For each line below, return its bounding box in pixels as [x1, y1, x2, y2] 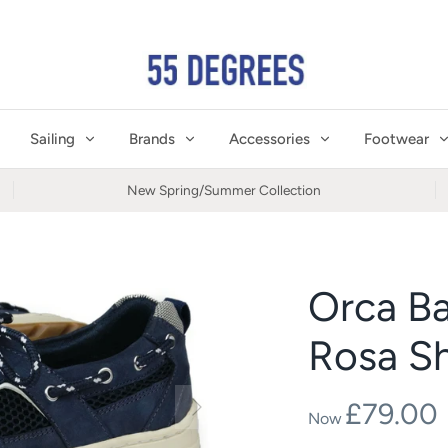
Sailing [30, 129, 75, 148]
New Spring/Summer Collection [126, 181, 321, 198]
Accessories [229, 129, 310, 148]
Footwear [364, 129, 429, 148]
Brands [129, 129, 175, 148]
